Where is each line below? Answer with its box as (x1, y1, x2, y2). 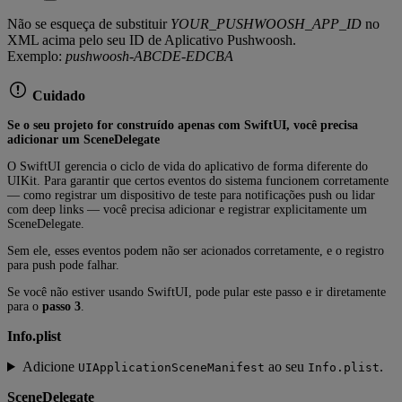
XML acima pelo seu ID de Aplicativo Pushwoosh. (7, 32, 296, 48)
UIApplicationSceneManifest (77, 361, 265, 374)
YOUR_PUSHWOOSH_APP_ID (170, 16, 362, 31)
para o (7, 300, 42, 313)
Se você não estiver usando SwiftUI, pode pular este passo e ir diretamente (7, 285, 386, 299)
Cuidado (29, 88, 85, 103)
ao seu (264, 359, 308, 374)
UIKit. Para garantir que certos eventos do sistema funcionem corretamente (7, 174, 389, 188)
